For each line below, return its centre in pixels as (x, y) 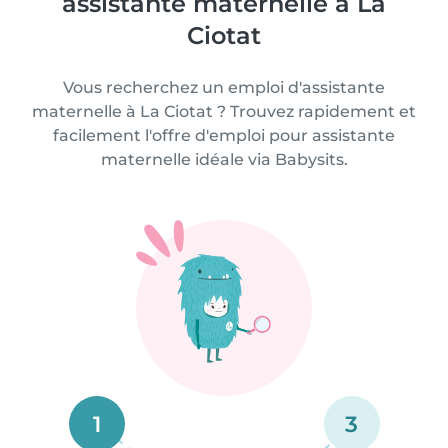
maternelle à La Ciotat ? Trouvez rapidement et (224, 111)
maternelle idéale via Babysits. (224, 159)
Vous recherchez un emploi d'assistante (224, 87)
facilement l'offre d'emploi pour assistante (224, 135)
